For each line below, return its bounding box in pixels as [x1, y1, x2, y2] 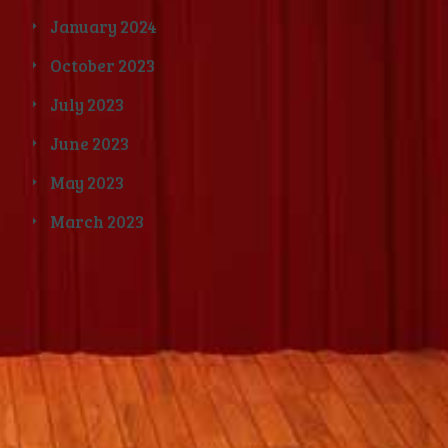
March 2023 [50, 210, 144, 234]
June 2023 [50, 132, 129, 156]
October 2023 [50, 54, 155, 78]
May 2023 [50, 171, 124, 195]
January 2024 [50, 15, 157, 39]
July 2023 [50, 93, 124, 117]
